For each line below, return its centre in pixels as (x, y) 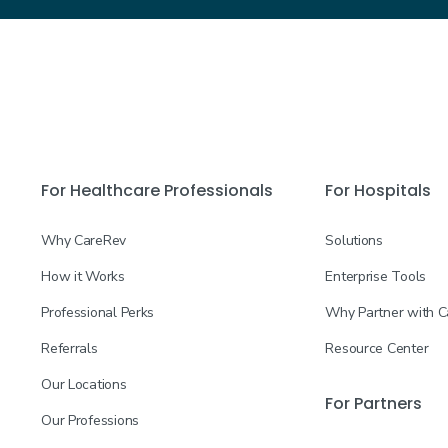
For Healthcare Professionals (157, 190)
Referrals (69, 348)
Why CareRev (84, 240)
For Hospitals (378, 190)
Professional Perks (98, 312)
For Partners (374, 403)
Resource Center (377, 348)
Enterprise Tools (375, 276)
